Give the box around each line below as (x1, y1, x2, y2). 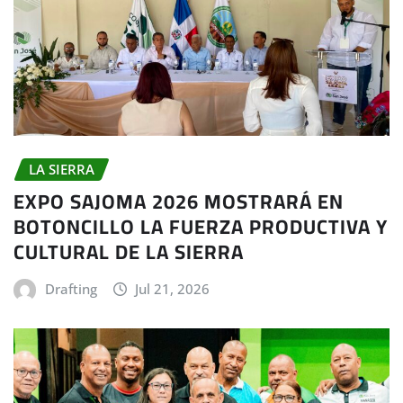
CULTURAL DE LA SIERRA (13, 233, 244, 272)
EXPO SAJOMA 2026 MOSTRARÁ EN (13, 183, 344, 221)
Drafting (44, 280, 97, 299)
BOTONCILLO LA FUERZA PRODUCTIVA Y (13, 208, 388, 246)
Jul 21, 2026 (135, 280, 210, 299)
